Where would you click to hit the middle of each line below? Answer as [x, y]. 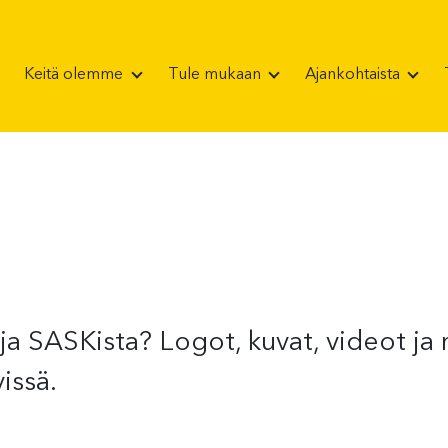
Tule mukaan [216, 75]
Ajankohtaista [355, 75]
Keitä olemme [76, 75]
